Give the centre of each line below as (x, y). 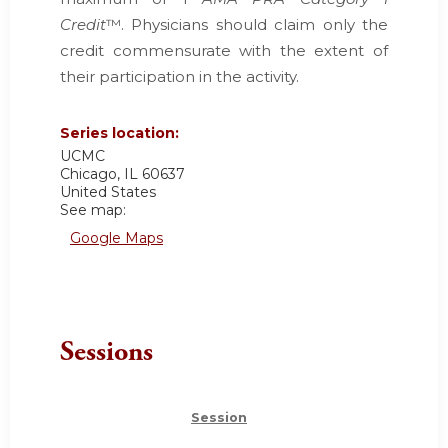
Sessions (106, 351)
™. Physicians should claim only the (247, 24)
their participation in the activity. (181, 76)
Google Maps (116, 237)
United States (108, 191)
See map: (93, 209)
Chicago (88, 173)
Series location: (121, 132)
